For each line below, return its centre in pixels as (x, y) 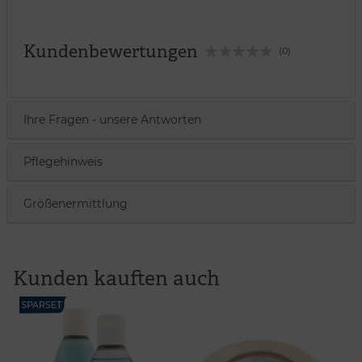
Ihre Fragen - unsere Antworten (112, 120)
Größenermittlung (76, 204)
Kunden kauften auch (116, 278)
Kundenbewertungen (111, 52)
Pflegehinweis (63, 162)
